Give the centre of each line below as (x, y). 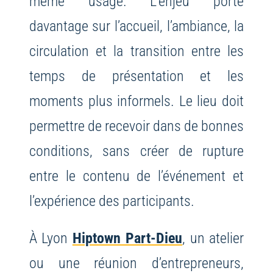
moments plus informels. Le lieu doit (136, 101)
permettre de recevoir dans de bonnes (136, 126)
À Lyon (51, 238)
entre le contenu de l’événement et (136, 176)
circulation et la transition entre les (136, 51)
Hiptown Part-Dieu (127, 238)
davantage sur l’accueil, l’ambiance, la (136, 26)
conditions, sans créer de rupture (136, 151)
